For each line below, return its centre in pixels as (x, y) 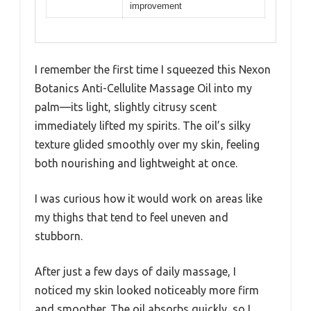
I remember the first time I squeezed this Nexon (153, 69)
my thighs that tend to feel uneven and (132, 217)
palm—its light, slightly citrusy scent (126, 107)
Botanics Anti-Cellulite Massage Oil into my (143, 88)
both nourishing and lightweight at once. (136, 163)
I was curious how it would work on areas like (149, 198)
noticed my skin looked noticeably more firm (147, 290)
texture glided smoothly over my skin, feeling (147, 144)
